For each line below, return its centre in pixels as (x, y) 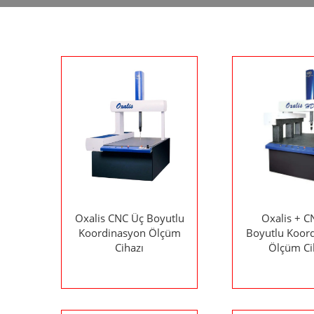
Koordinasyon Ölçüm (129, 232)
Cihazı (129, 247)
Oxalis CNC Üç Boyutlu (129, 218)
